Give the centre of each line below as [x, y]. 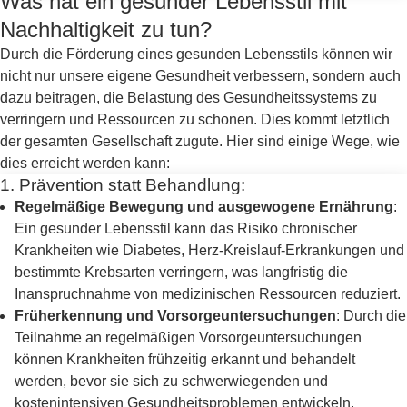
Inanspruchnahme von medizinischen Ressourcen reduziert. [208, 294]
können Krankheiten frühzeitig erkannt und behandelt [185, 359]
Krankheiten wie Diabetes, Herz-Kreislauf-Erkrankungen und [209, 250]
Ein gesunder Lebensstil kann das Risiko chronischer [186, 228]
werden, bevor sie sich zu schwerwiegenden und [171, 381]
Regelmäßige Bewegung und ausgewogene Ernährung [204, 207]
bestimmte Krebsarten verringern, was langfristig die [181, 272]
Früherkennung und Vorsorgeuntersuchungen [175, 316]
